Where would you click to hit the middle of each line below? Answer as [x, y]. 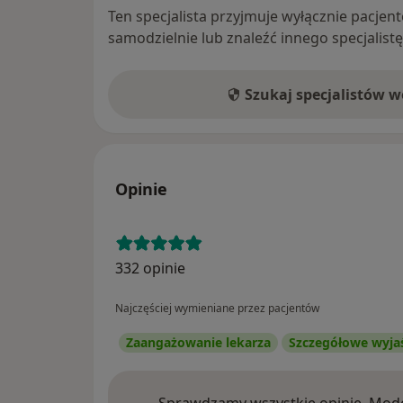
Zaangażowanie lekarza [198, 343]
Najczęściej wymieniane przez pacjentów [217, 309]
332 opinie [150, 269]
